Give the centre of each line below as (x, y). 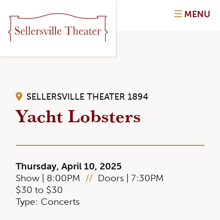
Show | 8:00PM (49, 178)
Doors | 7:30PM (130, 178)
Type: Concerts (48, 202)
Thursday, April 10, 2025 (69, 166)
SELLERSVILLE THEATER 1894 (86, 97)
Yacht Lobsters (78, 115)
